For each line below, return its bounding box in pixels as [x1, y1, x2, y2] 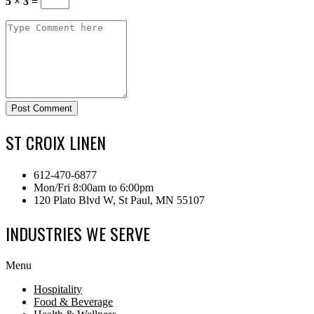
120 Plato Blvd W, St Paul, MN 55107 [34, 193, 205, 206]
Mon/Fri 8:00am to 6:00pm [34, 181, 153, 193]
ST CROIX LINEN [6, 129, 106, 155]
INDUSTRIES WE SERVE [6, 220, 150, 246]
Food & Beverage [34, 296, 113, 308]
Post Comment [11, 102, 72, 114]
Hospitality [34, 283, 82, 296]
